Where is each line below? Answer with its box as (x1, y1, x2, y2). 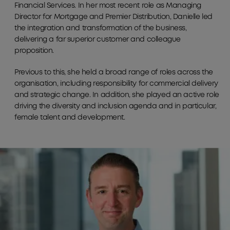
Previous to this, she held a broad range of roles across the (14, 69, 213, 76)
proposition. (14, 48, 54, 54)
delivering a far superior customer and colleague (14, 36, 181, 43)
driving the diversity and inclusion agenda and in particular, (14, 103, 217, 110)
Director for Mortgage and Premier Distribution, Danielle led (14, 14, 213, 21)
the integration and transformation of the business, (14, 25, 187, 32)
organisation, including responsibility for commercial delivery (14, 81, 218, 87)
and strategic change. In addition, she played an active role (14, 92, 219, 99)
